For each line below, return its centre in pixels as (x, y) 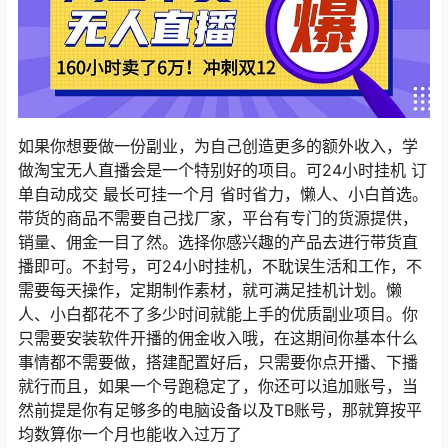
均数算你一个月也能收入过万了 (130, 433)
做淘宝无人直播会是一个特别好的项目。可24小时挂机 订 (222, 169)
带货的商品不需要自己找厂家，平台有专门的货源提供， (218, 217)
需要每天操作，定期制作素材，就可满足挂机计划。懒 (210, 289)
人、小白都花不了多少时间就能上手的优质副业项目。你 (218, 313)
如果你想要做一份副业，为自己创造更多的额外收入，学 (218, 145)
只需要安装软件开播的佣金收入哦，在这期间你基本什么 (218, 337)
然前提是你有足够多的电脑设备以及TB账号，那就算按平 (220, 409)
